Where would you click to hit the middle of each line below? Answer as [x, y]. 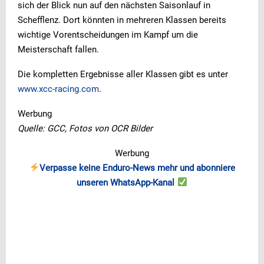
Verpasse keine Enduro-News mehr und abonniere [137, 168]
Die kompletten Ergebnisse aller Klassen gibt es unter [123, 74]
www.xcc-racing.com [58, 89]
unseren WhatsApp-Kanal [127, 182]
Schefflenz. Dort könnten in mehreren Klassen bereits [122, 20]
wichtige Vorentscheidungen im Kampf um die [108, 34]
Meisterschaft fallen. [58, 49]
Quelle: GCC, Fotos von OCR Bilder [85, 128]
